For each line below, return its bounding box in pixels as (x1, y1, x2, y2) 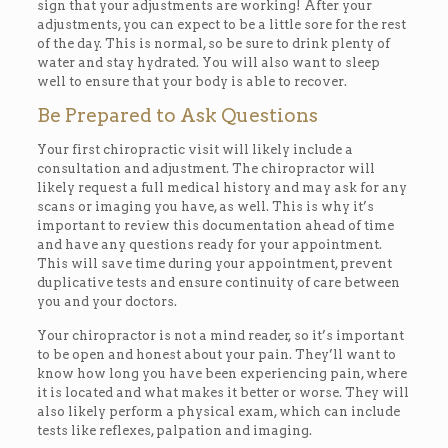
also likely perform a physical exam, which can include (36, 403, 400, 419)
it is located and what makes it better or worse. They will (36, 384, 409, 400)
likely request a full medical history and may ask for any (36, 179, 407, 195)
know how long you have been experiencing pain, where (36, 365, 407, 381)
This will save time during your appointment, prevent (36, 255, 392, 271)
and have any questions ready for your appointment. (36, 236, 382, 252)
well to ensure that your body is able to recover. (36, 73, 347, 89)
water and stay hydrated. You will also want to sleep (36, 54, 380, 70)
